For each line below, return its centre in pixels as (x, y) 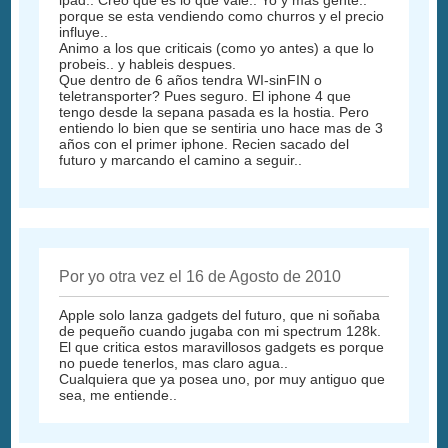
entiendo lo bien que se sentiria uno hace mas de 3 (221, 128)
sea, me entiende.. (118, 395)
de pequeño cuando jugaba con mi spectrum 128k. (220, 331)
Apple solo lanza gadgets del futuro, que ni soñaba (220, 315)
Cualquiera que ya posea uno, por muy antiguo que (222, 379)
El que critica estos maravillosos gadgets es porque (222, 347)
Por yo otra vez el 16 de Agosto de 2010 (200, 277)
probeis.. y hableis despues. (148, 64)
